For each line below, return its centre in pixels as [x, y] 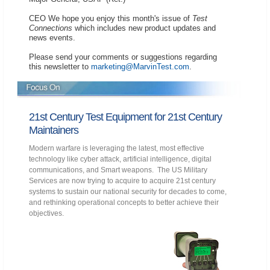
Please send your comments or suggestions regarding [123, 57]
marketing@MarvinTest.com [140, 67]
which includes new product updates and [144, 28]
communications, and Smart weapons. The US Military [118, 170]
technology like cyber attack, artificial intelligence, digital [120, 159]
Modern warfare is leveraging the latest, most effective [117, 149]
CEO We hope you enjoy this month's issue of [111, 18]
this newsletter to [60, 67]
